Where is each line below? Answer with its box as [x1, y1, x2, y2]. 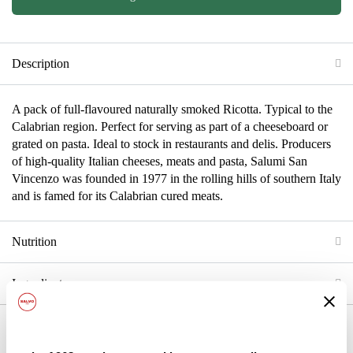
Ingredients [12, 276, 67, 290]
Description [12, 56, 69, 70]
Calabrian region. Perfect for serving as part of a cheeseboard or [12, 119, 328, 133]
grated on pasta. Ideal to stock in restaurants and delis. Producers [12, 136, 331, 150]
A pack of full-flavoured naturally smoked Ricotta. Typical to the [12, 102, 333, 116]
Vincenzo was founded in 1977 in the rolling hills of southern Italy [12, 171, 341, 185]
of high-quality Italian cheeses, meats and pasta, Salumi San [12, 154, 307, 168]
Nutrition [12, 234, 57, 248]
